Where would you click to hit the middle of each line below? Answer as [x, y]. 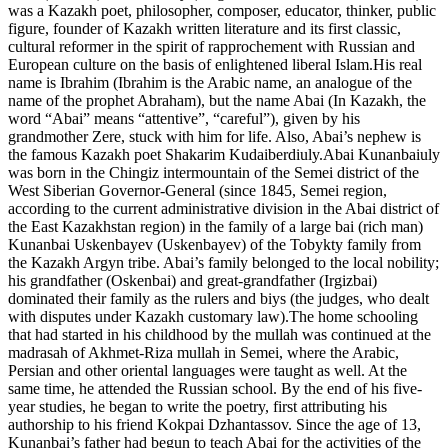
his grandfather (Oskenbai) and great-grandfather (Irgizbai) [192, 281]
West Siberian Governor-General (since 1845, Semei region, [197, 191]
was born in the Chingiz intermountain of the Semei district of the [213, 173]
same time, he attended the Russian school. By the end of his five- [215, 389]
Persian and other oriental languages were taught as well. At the [207, 371]
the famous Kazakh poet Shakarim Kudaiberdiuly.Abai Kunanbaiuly [224, 155]
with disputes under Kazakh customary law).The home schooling [213, 317]
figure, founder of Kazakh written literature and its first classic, [204, 29]
